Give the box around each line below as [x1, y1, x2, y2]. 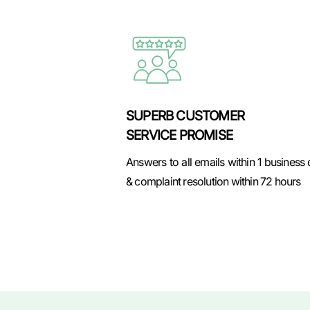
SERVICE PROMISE [126, 127, 232, 143]
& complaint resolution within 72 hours [126, 174, 301, 188]
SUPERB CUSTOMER [126, 108, 244, 124]
